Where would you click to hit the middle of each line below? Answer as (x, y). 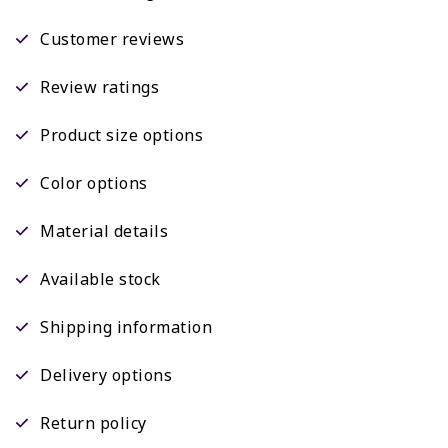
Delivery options (106, 375)
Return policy (93, 423)
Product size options (121, 135)
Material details (104, 231)
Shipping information (126, 327)
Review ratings (99, 87)
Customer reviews (112, 39)
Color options (94, 183)
